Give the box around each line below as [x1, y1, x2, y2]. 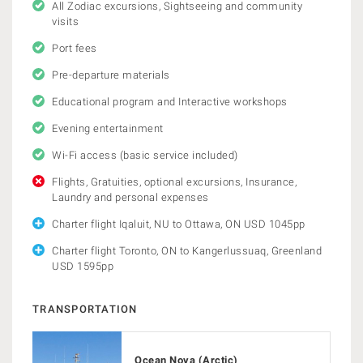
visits [52, 15, 79, 28]
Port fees [52, 42, 97, 54]
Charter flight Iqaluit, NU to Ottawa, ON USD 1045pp [52, 218, 305, 230]
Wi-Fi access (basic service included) [52, 149, 238, 161]
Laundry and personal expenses [52, 191, 209, 203]
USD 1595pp [52, 260, 113, 272]
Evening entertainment [52, 122, 164, 135]
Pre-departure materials [52, 69, 170, 81]
